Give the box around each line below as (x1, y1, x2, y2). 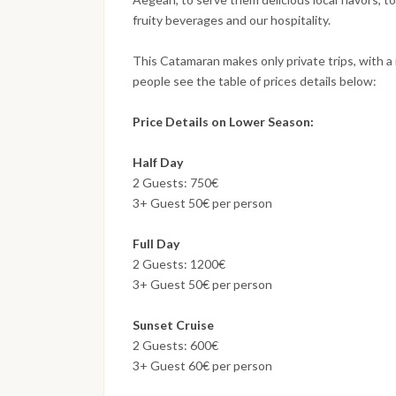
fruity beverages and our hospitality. (133, 12, 331, 28)
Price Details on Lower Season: (133, 114, 316, 130)
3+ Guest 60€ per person (133, 358, 272, 374)
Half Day (133, 155, 183, 171)
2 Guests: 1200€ (133, 256, 225, 272)
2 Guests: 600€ (133, 338, 218, 354)
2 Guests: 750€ (133, 175, 218, 191)
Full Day (133, 236, 179, 252)
